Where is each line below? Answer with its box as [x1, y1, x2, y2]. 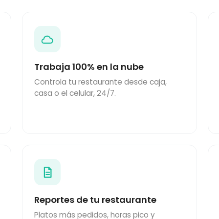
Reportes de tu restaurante [34, 194, 156, 206]
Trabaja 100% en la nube [34, 61, 144, 73]
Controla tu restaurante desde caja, [34, 77, 167, 88]
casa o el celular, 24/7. [34, 88, 116, 99]
